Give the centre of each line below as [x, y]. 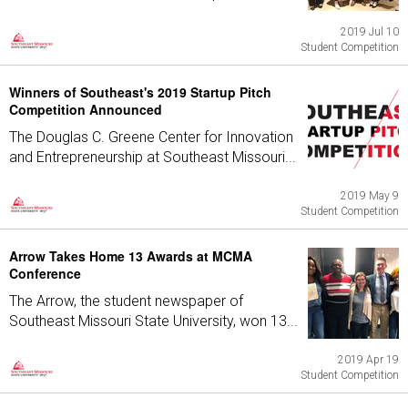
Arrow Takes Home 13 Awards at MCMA [131, 256]
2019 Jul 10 [370, 32]
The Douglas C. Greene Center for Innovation [151, 137]
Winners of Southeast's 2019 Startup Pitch [140, 92]
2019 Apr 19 [368, 360]
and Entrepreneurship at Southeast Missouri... [153, 157]
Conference [45, 273]
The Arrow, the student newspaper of [126, 301]
